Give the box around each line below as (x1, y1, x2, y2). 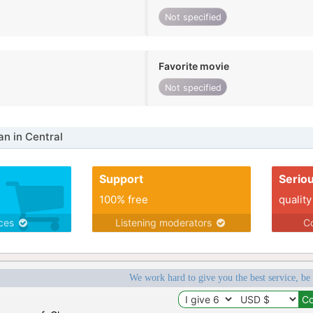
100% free (99, 193, 148, 207)
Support (99, 172, 143, 187)
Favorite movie (159, 59, 230, 72)
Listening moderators (115, 217, 215, 229)
